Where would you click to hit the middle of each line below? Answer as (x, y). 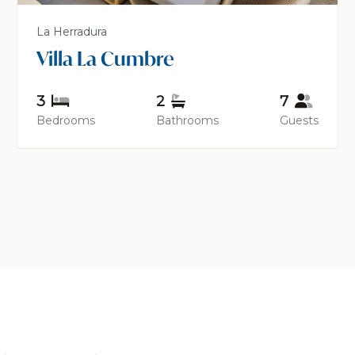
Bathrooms (187, 121)
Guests (299, 121)
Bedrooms (66, 121)
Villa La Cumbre (106, 59)
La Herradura (72, 32)
